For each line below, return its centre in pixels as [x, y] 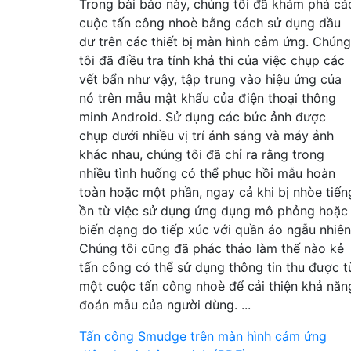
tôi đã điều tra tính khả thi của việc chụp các [212, 60]
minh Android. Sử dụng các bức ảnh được [203, 116]
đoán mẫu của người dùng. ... [165, 304]
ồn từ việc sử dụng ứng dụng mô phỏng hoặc [213, 210]
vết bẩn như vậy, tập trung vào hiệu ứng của [210, 79]
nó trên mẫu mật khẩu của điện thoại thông [208, 98]
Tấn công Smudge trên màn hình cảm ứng [203, 336]
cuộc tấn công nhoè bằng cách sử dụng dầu [210, 22]
